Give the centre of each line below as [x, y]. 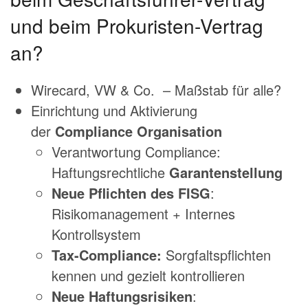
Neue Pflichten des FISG [131, 193]
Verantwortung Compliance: [136, 152]
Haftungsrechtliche [110, 172]
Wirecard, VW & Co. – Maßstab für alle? [156, 90]
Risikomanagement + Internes [143, 213]
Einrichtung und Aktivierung [114, 110]
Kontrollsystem [96, 234]
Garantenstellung [226, 172]
